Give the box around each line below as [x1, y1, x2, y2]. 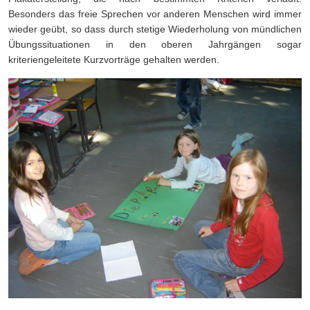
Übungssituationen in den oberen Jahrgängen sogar [8, 39, 302, 51]
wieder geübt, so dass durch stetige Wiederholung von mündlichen [8, 24, 302, 35]
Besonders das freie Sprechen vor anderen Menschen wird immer [8, 8, 302, 20]
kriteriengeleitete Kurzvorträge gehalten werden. [8, 54, 222, 66]
